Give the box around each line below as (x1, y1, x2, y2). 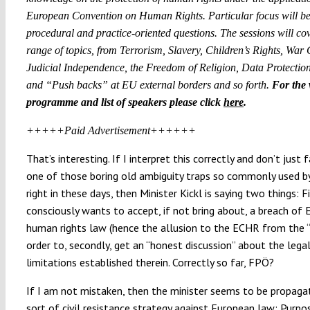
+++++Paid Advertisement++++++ (26, 124, 196, 136)
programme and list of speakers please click (26, 95, 224, 108)
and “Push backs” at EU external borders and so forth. (26, 78, 272, 91)
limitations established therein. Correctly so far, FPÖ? (26, 255, 274, 269)
